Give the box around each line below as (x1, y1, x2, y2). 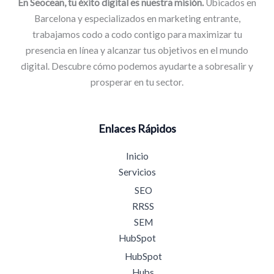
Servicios (118, 166, 156, 178)
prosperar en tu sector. (91, 76, 183, 88)
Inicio (125, 150, 149, 162)
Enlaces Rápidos (98, 122, 176, 136)
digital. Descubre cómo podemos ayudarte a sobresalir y (21, 61, 253, 72)
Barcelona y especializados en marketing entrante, (34, 13, 240, 24)
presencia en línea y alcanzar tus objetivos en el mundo (26, 45, 248, 56)
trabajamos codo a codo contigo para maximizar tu (32, 29, 242, 40)
